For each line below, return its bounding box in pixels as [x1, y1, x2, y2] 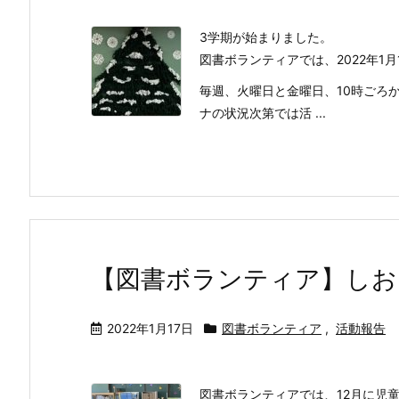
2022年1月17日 [107, 321, 193, 336]
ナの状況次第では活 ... [199, 105, 326, 120]
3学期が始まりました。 [199, 29, 332, 45]
